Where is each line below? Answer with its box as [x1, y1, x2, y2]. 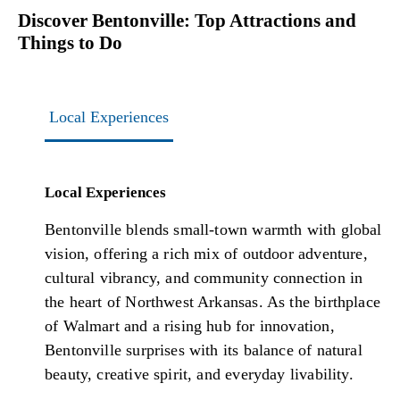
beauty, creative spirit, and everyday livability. [45, 365, 354, 384]
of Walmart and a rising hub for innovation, [45, 317, 335, 336]
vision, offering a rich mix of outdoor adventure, [45, 245, 368, 263]
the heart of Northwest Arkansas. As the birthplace [45, 293, 380, 312]
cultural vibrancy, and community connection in [45, 269, 363, 287]
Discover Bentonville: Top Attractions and [18, 10, 356, 32]
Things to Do [18, 32, 122, 54]
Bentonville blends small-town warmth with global [45, 221, 382, 239]
